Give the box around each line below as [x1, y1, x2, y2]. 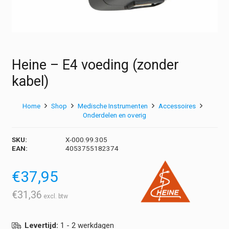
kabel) [11, 73, 49, 90]
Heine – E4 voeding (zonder [11, 57, 179, 74]
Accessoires [158, 101, 196, 110]
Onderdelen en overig [83, 110, 146, 119]
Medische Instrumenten [78, 101, 148, 110]
